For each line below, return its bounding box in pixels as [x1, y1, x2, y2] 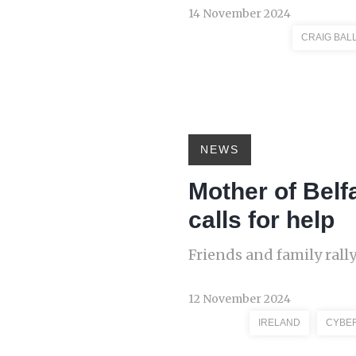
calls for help [188, 207, 335, 233]
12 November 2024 [188, 292, 291, 306]
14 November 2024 [188, 6, 291, 21]
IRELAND [258, 317, 300, 328]
